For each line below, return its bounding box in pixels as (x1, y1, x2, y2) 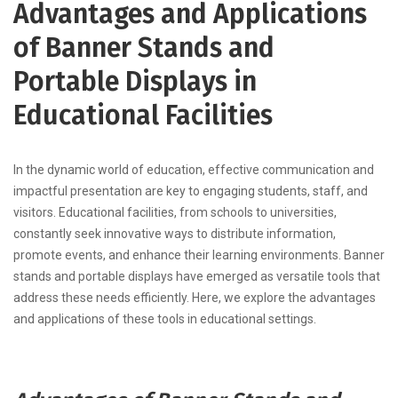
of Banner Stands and (13, 32, 275, 65)
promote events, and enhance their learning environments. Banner (13, 248, 385, 263)
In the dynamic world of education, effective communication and (13, 163, 374, 178)
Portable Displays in (13, 66, 257, 99)
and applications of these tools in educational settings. (13, 312, 316, 327)
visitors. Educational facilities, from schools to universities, (13, 205, 337, 220)
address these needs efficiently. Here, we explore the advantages (13, 291, 376, 306)
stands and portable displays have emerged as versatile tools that (13, 269, 380, 284)
